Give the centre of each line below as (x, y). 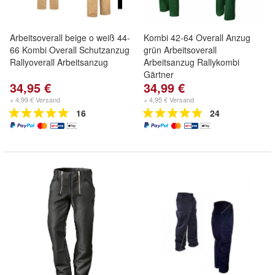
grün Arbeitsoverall (180, 50)
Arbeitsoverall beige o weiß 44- (70, 37)
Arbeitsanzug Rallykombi (192, 62)
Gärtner (159, 74)
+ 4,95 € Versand (169, 99)
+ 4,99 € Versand (35, 99)
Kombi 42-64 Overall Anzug (197, 37)
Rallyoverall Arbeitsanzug (59, 62)
